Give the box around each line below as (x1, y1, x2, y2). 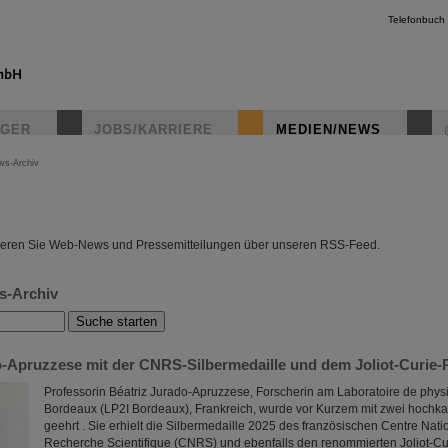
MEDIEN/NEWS (276, 122, 381, 137)
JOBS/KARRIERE (94, 122, 213, 137)
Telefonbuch (388, 14, 445, 25)
